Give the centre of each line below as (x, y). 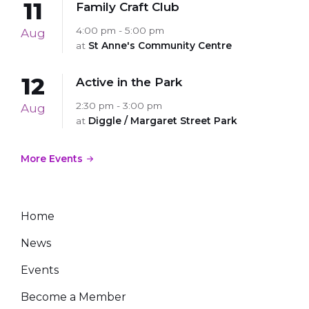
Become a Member (73, 297)
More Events (52, 158)
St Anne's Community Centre (160, 45)
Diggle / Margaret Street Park (163, 120)
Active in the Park (129, 82)
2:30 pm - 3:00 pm (119, 105)
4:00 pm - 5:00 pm (120, 30)
